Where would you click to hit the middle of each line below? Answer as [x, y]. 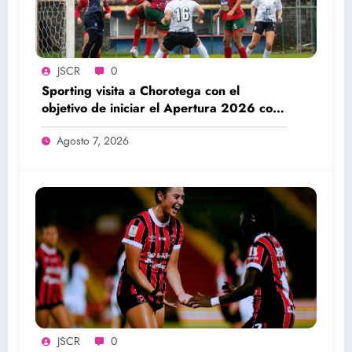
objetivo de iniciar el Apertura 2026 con [161, 108]
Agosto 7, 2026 [93, 141]
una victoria [75, 126]
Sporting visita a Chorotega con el [141, 91]
